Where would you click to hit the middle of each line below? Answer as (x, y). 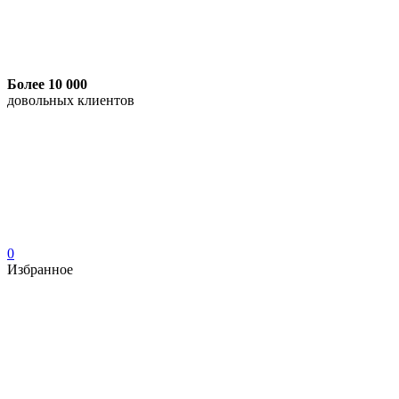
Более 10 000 (47, 84)
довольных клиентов (71, 100)
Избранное (40, 269)
